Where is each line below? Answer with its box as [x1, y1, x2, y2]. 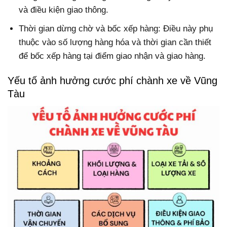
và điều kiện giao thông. [19, 5, 109, 15]
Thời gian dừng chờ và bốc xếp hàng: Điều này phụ [19, 24, 213, 34]
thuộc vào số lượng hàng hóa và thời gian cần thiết [19, 37, 212, 48]
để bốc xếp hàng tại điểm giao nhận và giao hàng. [19, 51, 206, 61]
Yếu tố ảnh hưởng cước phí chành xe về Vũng [8, 75, 217, 87]
